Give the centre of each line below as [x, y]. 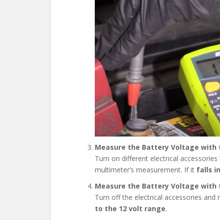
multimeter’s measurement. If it [146, 169]
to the [106, 208]
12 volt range [142, 208]
